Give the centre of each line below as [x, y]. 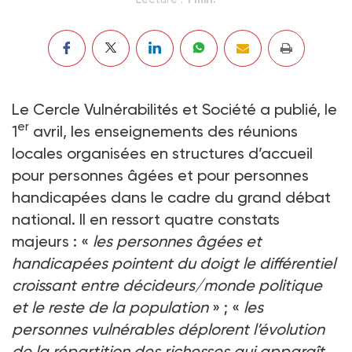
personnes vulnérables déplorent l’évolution [168, 329]
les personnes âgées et [177, 241]
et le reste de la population [110, 307]
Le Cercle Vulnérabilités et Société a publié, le [174, 109]
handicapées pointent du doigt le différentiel [174, 263]
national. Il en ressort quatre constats [146, 219]
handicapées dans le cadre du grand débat [171, 197]
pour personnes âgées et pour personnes [160, 175]
